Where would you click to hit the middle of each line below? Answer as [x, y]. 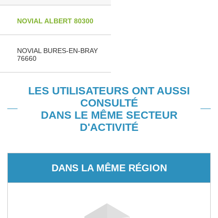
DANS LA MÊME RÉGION [109, 168]
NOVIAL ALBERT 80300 [55, 21]
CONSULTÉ [109, 103]
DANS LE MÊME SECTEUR [109, 115]
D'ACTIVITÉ [109, 127]
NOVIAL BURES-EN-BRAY [57, 51]
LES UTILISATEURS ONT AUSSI [109, 91]
